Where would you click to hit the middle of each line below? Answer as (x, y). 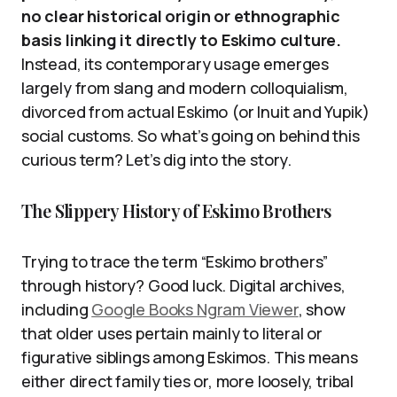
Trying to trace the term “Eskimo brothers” (175, 261)
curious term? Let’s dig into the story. (156, 160)
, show (322, 309)
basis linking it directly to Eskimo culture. (182, 40)
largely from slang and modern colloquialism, (185, 88)
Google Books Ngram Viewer (195, 309)
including (57, 309)
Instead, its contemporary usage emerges (175, 64)
